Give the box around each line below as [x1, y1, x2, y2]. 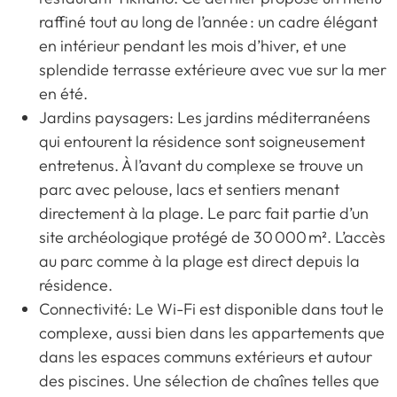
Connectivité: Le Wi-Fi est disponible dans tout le [39, 298, 384, 319]
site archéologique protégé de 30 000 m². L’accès [39, 226, 385, 247]
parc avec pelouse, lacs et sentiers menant [39, 178, 339, 199]
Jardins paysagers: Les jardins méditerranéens [39, 106, 370, 128]
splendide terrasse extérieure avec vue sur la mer [39, 58, 386, 80]
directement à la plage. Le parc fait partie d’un [39, 202, 369, 223]
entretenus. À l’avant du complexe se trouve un [39, 154, 363, 175]
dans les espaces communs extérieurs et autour [39, 346, 372, 367]
